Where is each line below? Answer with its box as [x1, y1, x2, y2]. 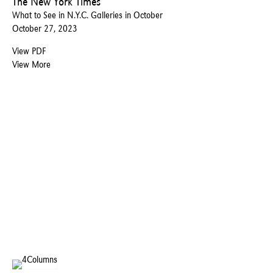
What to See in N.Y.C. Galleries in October [12, 9, 163, 21]
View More [12, 58, 51, 70]
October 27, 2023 [12, 22, 77, 34]
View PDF [12, 44, 46, 57]
